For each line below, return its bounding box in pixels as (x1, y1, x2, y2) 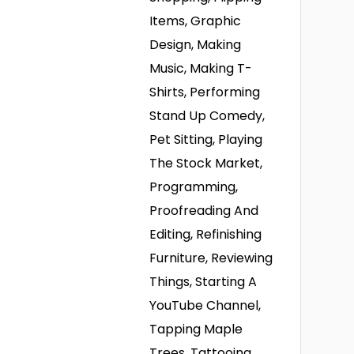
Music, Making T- (149, 59, 253, 77)
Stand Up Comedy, (149, 107, 265, 125)
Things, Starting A (149, 273, 258, 291)
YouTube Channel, (149, 296, 262, 314)
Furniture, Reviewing (149, 249, 273, 267)
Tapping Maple (149, 320, 243, 338)
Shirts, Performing (149, 83, 261, 101)
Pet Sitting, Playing (149, 130, 263, 149)
